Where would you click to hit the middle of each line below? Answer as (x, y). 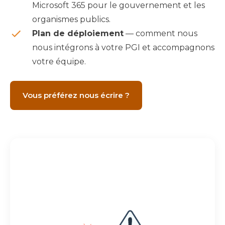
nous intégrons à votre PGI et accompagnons (123, 47)
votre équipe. (59, 62)
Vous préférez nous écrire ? (76, 95)
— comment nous (160, 33)
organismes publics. (71, 19)
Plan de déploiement (78, 33)
